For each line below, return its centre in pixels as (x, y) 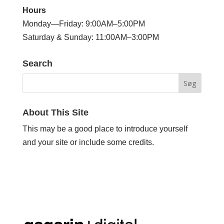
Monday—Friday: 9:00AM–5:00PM (83, 24)
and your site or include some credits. (88, 142)
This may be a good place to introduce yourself (105, 129)
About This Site (55, 113)
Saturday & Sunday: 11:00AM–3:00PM (90, 37)
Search (37, 64)
